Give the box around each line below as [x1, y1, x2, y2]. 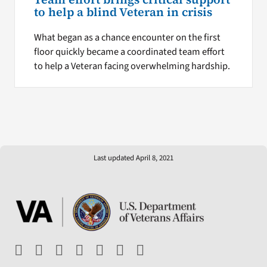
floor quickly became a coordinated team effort [33, 44, 225, 59]
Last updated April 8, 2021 [94, 153, 173, 164]
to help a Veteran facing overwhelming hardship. [33, 58, 230, 73]
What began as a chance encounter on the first [33, 30, 221, 45]
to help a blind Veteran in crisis [33, 4, 212, 20]
